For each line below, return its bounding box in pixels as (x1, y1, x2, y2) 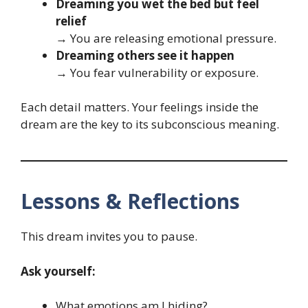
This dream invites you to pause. (21, 228, 197, 245)
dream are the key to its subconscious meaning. (21, 116, 279, 133)
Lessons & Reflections (21, 187, 240, 216)
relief (56, 12, 87, 29)
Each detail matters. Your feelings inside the (21, 99, 258, 115)
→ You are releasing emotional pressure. (56, 30, 276, 46)
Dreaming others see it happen (56, 47, 234, 63)
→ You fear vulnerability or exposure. (56, 64, 258, 80)
